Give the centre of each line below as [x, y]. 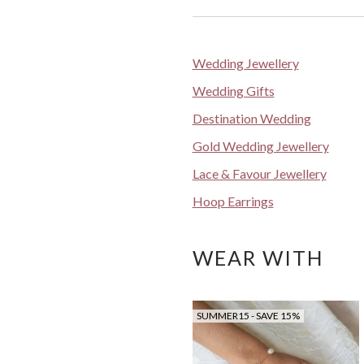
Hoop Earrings [233, 201]
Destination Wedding [251, 118]
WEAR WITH [258, 258]
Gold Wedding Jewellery [260, 145]
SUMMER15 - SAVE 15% [248, 315]
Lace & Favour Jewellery [259, 173]
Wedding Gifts [233, 90]
